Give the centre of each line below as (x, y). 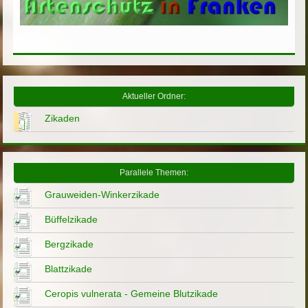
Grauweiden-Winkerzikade (102, 194)
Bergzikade (69, 244)
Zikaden (63, 118)
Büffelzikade (71, 219)
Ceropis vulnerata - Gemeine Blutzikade (132, 293)
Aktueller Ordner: (154, 96)
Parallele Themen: (154, 172)
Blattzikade (69, 268)
